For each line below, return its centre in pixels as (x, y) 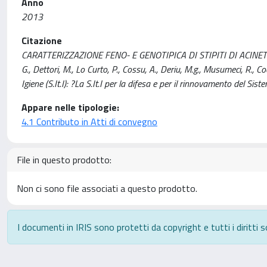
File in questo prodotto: (64, 160)
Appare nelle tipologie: (70, 107)
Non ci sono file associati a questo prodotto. (107, 188)
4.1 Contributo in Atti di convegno (89, 122)
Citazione (42, 41)
